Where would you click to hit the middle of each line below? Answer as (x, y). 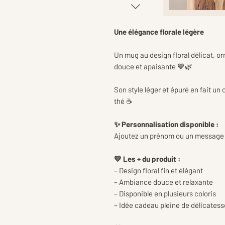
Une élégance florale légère (160, 32)
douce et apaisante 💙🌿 (153, 67)
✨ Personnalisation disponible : (166, 124)
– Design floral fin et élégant (158, 171)
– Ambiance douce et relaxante (163, 182)
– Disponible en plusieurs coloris (165, 194)
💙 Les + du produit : (147, 159)
